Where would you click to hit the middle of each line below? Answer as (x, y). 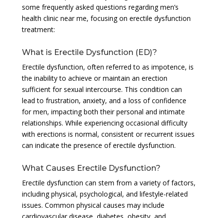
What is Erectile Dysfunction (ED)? (89, 52)
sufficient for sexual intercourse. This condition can (102, 89)
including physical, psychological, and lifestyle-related (105, 194)
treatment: (38, 29)
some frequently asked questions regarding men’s (100, 7)
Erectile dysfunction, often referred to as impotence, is (108, 67)
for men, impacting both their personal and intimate (103, 111)
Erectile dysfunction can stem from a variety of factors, (109, 182)
